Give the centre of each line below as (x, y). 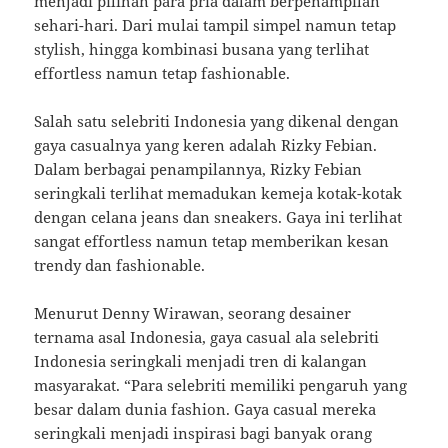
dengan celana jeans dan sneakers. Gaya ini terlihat (218, 217)
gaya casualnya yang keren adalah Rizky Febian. (206, 145)
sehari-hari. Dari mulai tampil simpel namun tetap (215, 25)
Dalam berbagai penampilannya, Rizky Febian (198, 169)
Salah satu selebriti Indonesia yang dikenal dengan (217, 121)
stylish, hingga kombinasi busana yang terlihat (202, 49)
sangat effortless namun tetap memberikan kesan (212, 241)
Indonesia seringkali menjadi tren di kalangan (201, 361)
